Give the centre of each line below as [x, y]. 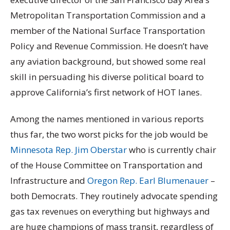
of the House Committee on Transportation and [107, 165]
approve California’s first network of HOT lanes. [106, 92]
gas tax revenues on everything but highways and [110, 211]
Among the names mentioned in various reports [107, 119]
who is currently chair [171, 149]
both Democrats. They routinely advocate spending [114, 196]
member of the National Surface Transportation [108, 31]
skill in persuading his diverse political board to [107, 77]
